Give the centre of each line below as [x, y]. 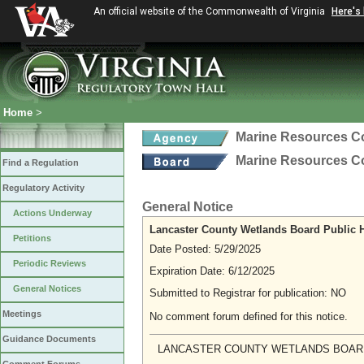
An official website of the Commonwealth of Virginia [210, 11]
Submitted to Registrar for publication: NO [248, 292]
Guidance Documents [49, 339]
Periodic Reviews [50, 263]
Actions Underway [52, 213]
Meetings [22, 314]
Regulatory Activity [43, 188]
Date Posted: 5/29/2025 [205, 249]
